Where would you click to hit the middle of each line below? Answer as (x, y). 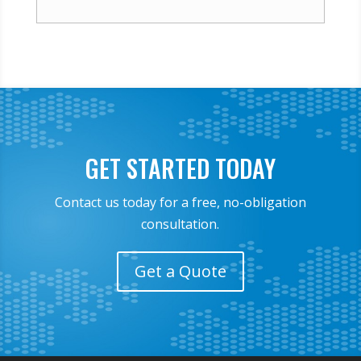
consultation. (180, 224)
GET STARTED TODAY (180, 168)
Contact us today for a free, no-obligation (180, 203)
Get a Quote (180, 272)
